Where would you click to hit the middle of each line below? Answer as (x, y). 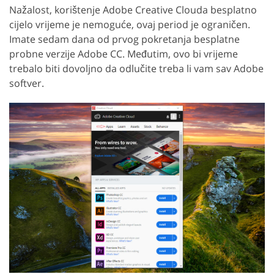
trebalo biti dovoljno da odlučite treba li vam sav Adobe (136, 68)
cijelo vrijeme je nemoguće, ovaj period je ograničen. (130, 24)
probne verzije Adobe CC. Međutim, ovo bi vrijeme (124, 54)
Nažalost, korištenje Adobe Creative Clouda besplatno (133, 9)
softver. (27, 83)
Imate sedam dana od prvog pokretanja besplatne (124, 39)
